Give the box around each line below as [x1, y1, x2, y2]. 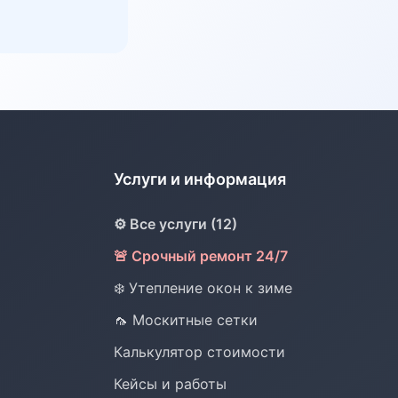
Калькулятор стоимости [114, 343, 285, 361]
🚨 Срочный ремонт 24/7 [114, 247, 288, 265]
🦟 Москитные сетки [114, 311, 258, 329]
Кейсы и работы [114, 375, 227, 393]
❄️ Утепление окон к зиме [114, 279, 292, 297]
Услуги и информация [114, 170, 286, 188]
